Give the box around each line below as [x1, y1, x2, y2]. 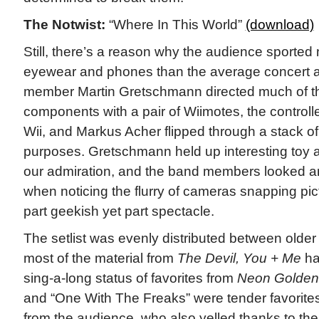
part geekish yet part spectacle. [23, 204, 214, 219]
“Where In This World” [105, 17, 246, 32]
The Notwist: [23, 17, 105, 32]
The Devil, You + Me [173, 251, 305, 266]
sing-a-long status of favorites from [23, 271, 237, 286]
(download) [245, 17, 314, 32]
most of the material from [23, 251, 174, 266]
